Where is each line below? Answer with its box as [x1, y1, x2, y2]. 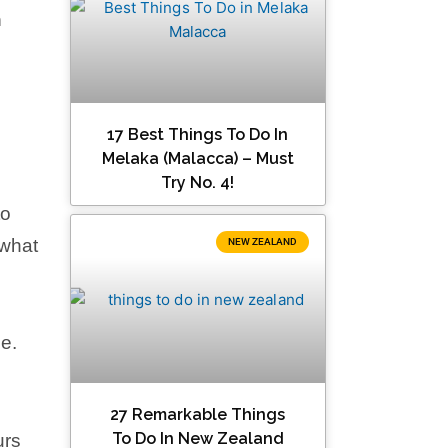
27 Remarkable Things [110, 405, 286, 425]
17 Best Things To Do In [107, 125, 289, 145]
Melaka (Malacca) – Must [101, 149, 294, 169]
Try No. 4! [161, 173, 235, 193]
